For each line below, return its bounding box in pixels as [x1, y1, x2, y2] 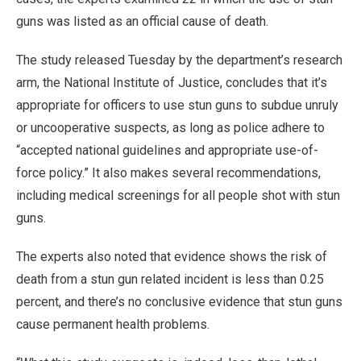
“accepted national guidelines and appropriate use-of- [16, 143, 318, 158]
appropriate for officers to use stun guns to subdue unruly [16, 98, 338, 113]
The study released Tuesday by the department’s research [16, 52, 342, 68]
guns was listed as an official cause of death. [16, 14, 268, 29]
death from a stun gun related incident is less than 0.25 [16, 272, 324, 287]
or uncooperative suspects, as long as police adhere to [16, 120, 325, 135]
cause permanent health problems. [16, 317, 210, 332]
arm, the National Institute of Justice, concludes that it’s [16, 75, 327, 90]
